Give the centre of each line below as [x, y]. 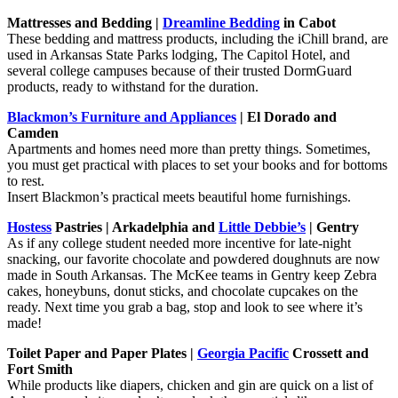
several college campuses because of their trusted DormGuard [179, 70]
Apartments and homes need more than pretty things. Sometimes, [189, 148]
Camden [33, 132]
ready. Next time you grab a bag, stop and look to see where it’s [185, 306]
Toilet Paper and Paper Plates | [102, 353]
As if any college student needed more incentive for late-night [179, 243]
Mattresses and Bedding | [85, 22]
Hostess [29, 227]
